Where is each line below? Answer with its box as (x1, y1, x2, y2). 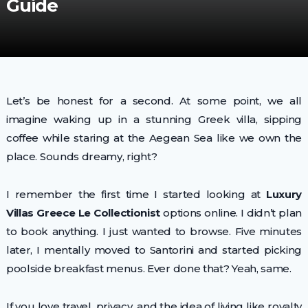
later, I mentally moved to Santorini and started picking (5, 243, 302, 256)
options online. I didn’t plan (160, 206, 302, 219)
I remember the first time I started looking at (5, 188, 266, 201)
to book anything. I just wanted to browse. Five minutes (5, 225, 302, 238)
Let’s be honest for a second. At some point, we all (5, 94, 302, 107)
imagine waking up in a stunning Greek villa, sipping (5, 113, 302, 126)
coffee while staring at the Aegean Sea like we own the (5, 131, 302, 144)
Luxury (265, 188, 302, 201)
